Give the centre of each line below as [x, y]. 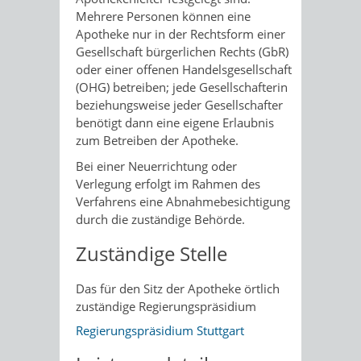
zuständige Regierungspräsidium [166, 306]
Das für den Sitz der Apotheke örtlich [178, 288]
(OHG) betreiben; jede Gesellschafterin [182, 87]
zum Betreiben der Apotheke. [157, 140]
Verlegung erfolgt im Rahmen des [168, 183]
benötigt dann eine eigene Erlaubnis [175, 122]
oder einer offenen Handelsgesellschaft [184, 69]
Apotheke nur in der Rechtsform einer [180, 33]
